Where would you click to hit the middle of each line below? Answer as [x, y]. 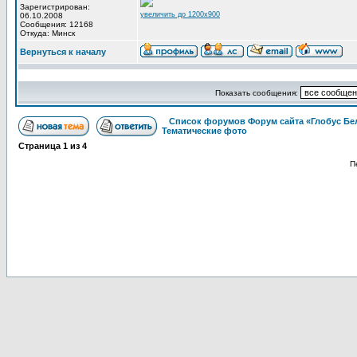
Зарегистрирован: [55, 7]
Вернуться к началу [63, 52]
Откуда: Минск [47, 33]
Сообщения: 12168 [57, 24]
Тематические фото [204, 131]
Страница [41, 146]
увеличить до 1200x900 [180, 14]
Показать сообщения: [257, 93]
